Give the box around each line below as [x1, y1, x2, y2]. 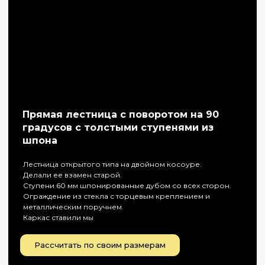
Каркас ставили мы [23, 213, 93, 222]
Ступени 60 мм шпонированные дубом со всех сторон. [23, 181, 233, 190]
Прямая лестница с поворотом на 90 [22, 109, 219, 120]
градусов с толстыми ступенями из [22, 122, 214, 133]
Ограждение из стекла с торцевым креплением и [23, 192, 210, 201]
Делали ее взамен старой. [23, 170, 124, 179]
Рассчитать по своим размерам [34, 240, 166, 250]
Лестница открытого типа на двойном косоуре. [23, 160, 203, 169]
